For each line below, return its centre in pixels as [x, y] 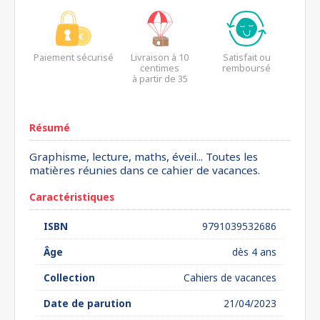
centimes [160, 68]
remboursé [247, 68]
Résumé [50, 127]
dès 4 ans [254, 252]
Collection [69, 277]
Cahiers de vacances [230, 277]
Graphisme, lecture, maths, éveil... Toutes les [144, 156]
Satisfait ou [246, 57]
